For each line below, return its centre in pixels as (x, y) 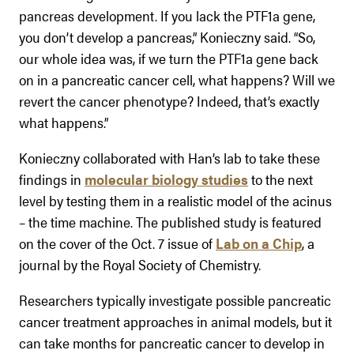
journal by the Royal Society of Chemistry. (140, 264)
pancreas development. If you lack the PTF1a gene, (167, 15)
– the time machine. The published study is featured (170, 221)
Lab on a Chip (259, 243)
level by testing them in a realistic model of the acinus (175, 200)
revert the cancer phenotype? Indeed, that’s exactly (169, 100)
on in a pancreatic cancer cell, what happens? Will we (177, 79)
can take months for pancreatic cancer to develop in (172, 342)
